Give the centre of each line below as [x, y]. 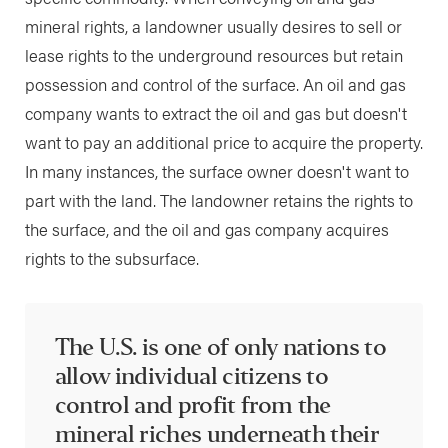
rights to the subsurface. [111, 258]
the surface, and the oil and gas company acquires [206, 229]
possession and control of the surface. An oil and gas [215, 84]
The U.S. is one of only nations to [220, 347]
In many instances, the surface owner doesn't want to [216, 171]
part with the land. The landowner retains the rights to [218, 200]
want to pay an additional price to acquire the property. [223, 142]
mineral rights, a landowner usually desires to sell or [213, 26]
